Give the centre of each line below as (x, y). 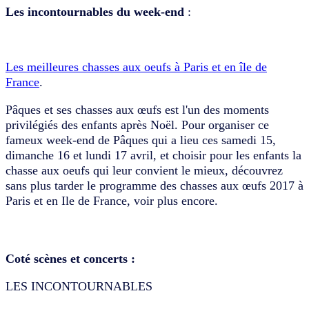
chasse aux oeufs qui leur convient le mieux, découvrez (144, 170)
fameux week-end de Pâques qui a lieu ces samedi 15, (141, 140)
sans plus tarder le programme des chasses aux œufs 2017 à (154, 185)
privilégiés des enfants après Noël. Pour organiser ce (137, 124)
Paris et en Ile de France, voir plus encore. (113, 200)
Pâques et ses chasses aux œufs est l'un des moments (137, 109)
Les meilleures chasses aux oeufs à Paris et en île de (136, 67)
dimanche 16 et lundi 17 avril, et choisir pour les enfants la (153, 155)
